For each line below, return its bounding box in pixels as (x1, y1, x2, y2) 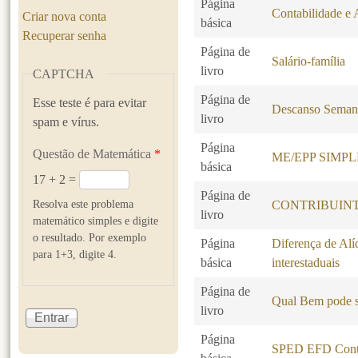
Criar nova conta (22, 9, 107, 23)
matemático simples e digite (33, 213, 159, 227)
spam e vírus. (33, 114, 100, 129)
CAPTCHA (33, 66, 95, 81)
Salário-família (272, 54, 346, 69)
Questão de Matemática (33, 146, 155, 161)
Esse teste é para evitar (33, 95, 147, 109)
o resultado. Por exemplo (33, 230, 147, 244)
